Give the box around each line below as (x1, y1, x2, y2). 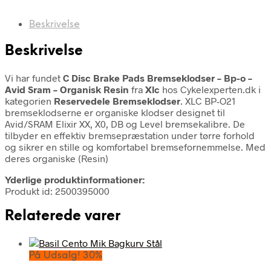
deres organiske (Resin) (5, 152, 108, 164)
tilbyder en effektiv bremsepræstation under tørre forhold (5, 129, 255, 141)
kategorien (5, 94, 54, 106)
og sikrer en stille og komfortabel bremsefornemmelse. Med (5, 140, 266, 152)
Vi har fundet (5, 71, 63, 83)
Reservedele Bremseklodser (54, 94, 180, 106)
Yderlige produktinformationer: (5, 173, 145, 185)
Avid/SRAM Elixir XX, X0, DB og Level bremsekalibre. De (5, 117, 245, 129)
